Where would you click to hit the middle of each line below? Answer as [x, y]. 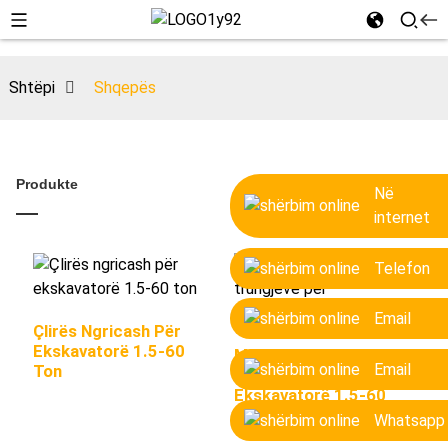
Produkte [46, 184]
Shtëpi [31, 87]
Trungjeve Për [287, 375]
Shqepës [124, 87]
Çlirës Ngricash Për [106, 331]
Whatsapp [409, 420]
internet [402, 217]
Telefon [402, 268]
